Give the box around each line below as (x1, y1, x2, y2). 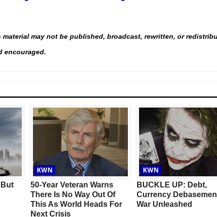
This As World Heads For (30, 200, 122, 209)
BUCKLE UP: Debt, (136, 181, 207, 189)
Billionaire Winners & (123, 94, 200, 103)
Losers (123, 104, 148, 113)
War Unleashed (136, 200, 192, 209)
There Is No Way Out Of (30, 190, 115, 199)
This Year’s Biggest (123, 85, 194, 93)
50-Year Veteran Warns (30, 181, 113, 189)
